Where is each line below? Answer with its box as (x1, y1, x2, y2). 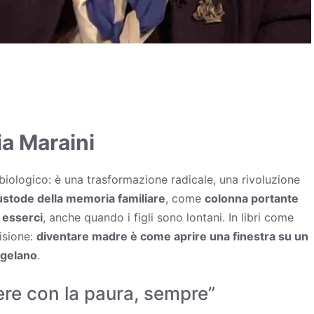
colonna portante (205, 191, 299, 205)
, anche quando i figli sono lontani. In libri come (43, 210, 294, 224)
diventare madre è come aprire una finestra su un (36, 228, 308, 243)
